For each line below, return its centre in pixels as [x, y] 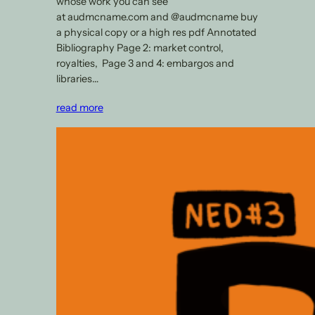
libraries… [77, 78]
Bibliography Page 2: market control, [140, 47]
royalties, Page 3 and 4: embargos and [145, 63]
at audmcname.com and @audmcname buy [157, 17]
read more [79, 107]
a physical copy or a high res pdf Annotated [156, 32]
